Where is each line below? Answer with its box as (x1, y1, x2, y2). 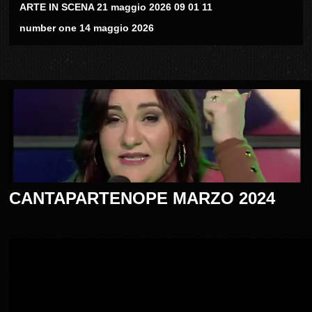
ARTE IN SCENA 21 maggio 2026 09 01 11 (19, 1, 213, 13)
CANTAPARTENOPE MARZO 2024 (9, 189, 276, 208)
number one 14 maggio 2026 (19, 22, 155, 34)
